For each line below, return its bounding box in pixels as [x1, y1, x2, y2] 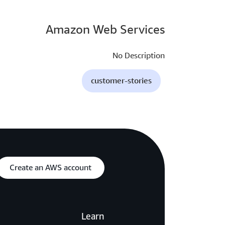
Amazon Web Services [46, 22, 165, 37]
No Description [113, 50, 165, 61]
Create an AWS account [10, 162, 91, 174]
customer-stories [91, 75, 152, 86]
